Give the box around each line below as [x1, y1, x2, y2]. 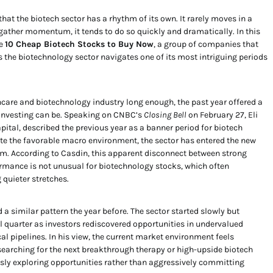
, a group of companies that [154, 39, 258, 49]
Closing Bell [144, 110, 186, 120]
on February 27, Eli [186, 110, 258, 120]
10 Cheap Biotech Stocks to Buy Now [5, 39, 154, 49]
